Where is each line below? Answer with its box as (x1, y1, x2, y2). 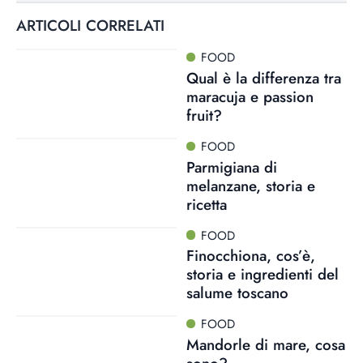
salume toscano (186, 282, 288, 305)
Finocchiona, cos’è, (186, 245, 315, 267)
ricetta (186, 193, 227, 216)
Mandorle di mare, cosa (186, 334, 345, 356)
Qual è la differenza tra (186, 66, 341, 89)
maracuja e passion (186, 85, 314, 108)
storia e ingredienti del (186, 263, 339, 286)
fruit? (186, 104, 222, 126)
